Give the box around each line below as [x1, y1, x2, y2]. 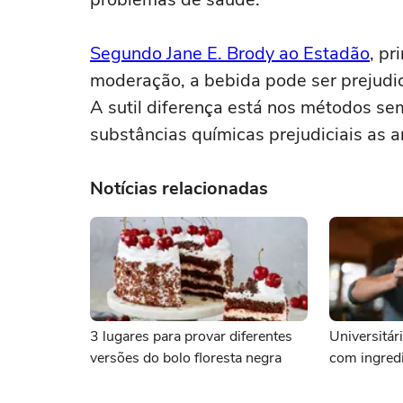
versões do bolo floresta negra [90, 348, 282, 368]
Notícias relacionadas [90, 176, 268, 201]
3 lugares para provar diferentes [90, 327, 292, 346]
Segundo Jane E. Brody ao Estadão [90, 41, 370, 66]
